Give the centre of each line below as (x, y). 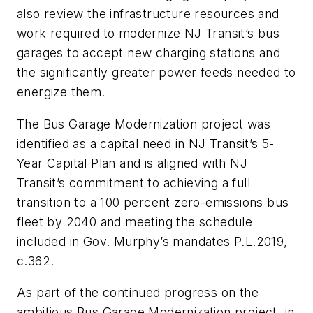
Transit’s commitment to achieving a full (133, 182)
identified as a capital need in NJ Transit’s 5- (146, 143)
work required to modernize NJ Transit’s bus (148, 34)
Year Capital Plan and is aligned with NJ (132, 163)
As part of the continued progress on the (138, 293)
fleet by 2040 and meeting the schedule (135, 221)
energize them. (61, 92)
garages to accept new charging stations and (149, 53)
